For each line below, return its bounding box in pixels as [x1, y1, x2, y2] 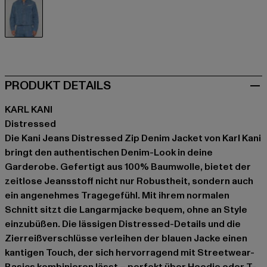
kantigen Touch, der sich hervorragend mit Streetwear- [5, 246, 254, 260]
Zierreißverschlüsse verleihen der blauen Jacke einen [5, 232, 247, 246]
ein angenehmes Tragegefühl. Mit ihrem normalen [5, 189, 229, 203]
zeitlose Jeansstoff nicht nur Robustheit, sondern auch [5, 175, 253, 188]
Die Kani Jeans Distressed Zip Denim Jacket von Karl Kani [5, 132, 261, 145]
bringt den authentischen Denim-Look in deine [5, 146, 213, 160]
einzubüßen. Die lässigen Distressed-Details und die [5, 218, 241, 231]
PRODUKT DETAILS [5, 77, 111, 95]
